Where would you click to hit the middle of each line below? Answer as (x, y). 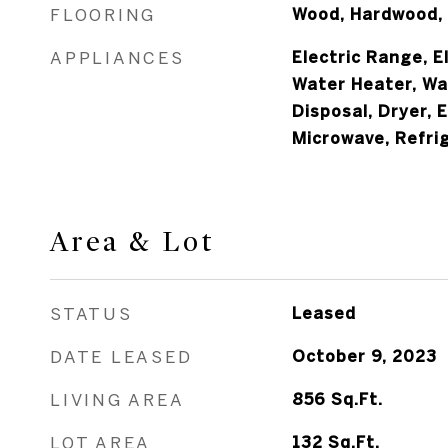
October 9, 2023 (364, 356)
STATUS (91, 313)
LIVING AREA (117, 399)
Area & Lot (132, 242)
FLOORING (103, 14)
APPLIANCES (117, 57)
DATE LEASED (121, 356)
